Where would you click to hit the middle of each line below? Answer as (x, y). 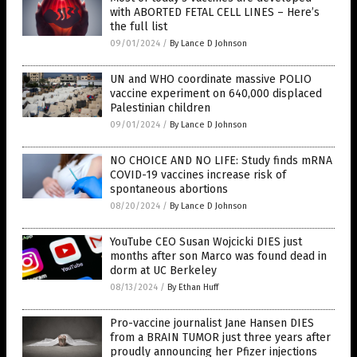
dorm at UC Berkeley (163, 271)
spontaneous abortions (169, 189)
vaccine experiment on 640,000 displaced (216, 94)
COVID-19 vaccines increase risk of (198, 175)
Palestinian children (160, 108)
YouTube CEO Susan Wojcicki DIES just (206, 242)
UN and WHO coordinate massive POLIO (211, 79)
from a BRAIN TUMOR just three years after (220, 337)
